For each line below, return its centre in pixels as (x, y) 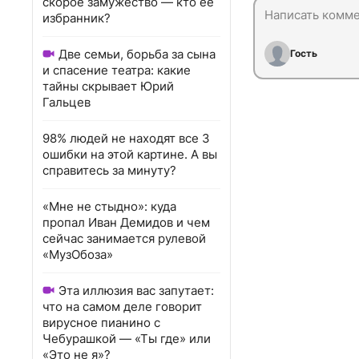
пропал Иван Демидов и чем (126, 222)
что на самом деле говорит (122, 307)
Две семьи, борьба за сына (137, 54)
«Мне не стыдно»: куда (109, 206)
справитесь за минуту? (109, 170)
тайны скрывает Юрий (108, 86)
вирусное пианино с (101, 323)
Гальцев (67, 102)
